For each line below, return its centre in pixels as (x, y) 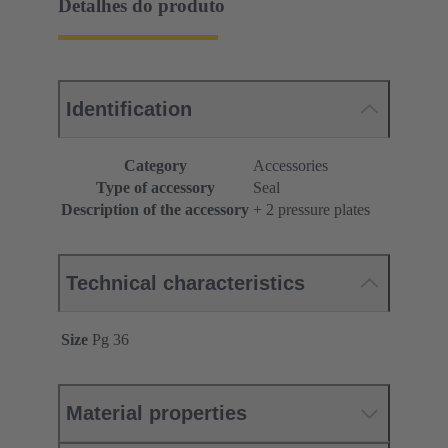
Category (155, 166)
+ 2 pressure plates (311, 210)
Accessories (290, 166)
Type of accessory (155, 188)
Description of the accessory (155, 210)
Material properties (156, 413)
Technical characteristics (185, 283)
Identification (129, 109)
